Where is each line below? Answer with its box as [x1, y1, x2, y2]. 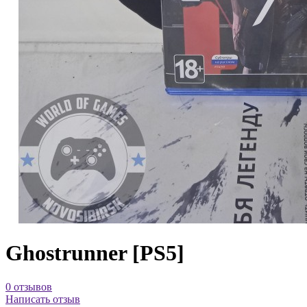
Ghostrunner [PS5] [5, 241, 184, 266]
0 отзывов [5, 280, 52, 293]
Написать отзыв [5, 293, 80, 305]
